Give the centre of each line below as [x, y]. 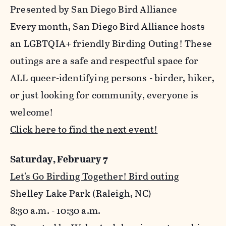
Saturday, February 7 [59, 159]
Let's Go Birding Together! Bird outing [95, 177]
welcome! [32, 112]
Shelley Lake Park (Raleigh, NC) [81, 194]
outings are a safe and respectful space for [104, 61]
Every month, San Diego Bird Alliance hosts [107, 27]
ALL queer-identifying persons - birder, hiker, [112, 78]
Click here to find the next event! [84, 130]
